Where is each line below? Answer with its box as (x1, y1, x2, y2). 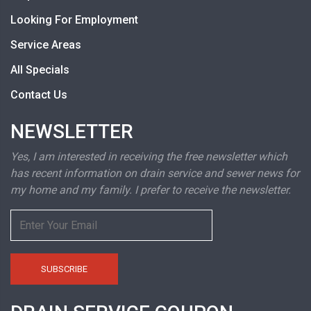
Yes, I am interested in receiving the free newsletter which (10, 150, 287, 164)
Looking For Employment (10, 13, 138, 27)
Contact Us (10, 88, 67, 102)
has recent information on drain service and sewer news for (10, 167, 299, 180)
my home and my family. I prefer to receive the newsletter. (10, 183, 291, 197)
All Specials (10, 63, 69, 77)
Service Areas (10, 38, 81, 52)
